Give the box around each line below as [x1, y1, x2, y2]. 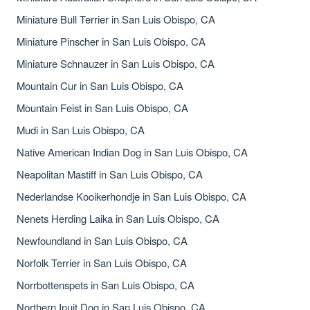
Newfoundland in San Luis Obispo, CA [17, 233, 188, 248]
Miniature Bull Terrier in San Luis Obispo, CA [17, 12, 215, 26]
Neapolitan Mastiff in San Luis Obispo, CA [17, 167, 203, 181]
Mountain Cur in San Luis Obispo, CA [17, 78, 183, 93]
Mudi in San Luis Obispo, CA [17, 122, 145, 137]
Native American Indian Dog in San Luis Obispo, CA [17, 145, 248, 159]
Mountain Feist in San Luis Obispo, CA [17, 100, 188, 115]
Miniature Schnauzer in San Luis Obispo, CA [17, 56, 215, 71]
